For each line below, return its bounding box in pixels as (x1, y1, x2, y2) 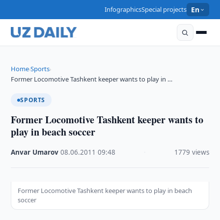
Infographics (105, 5, 142, 14)
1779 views (174, 148, 209, 157)
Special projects (141, 5, 187, 14)
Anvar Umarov (11, 148, 59, 157)
